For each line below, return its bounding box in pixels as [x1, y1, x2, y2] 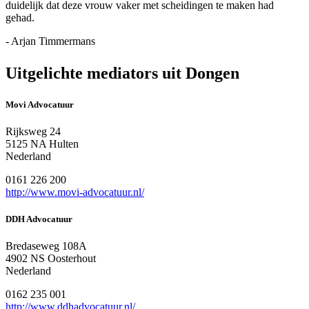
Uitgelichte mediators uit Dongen [6, 63, 239, 82]
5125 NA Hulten [6, 137, 79, 150]
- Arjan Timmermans [6, 34, 95, 47]
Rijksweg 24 [6, 125, 61, 137]
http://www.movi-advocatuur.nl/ [6, 186, 144, 198]
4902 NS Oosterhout [6, 252, 96, 265]
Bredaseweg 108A [6, 240, 87, 252]
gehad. [6, 11, 34, 23]
